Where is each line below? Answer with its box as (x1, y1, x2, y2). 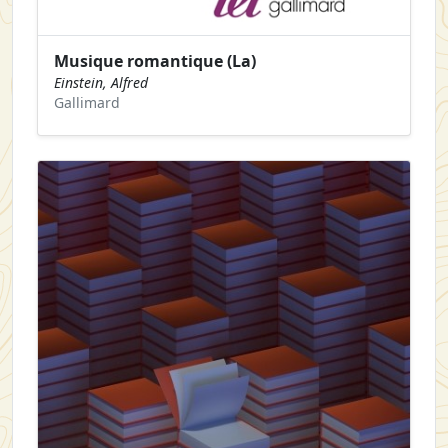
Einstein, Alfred (54, 73, 148, 93)
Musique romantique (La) (54, 50, 256, 73)
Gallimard (54, 93, 120, 113)
